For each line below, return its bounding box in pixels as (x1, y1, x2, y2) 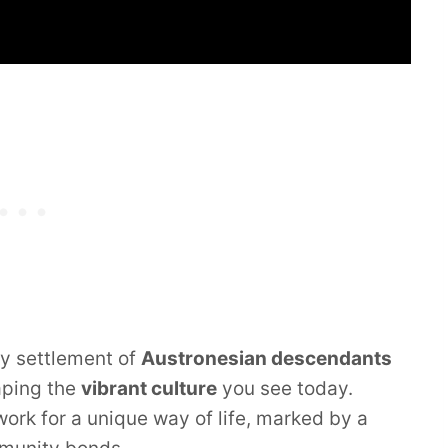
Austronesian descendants (141, 347, 392, 371)
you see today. (217, 377, 353, 401)
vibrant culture (81, 377, 217, 401)
